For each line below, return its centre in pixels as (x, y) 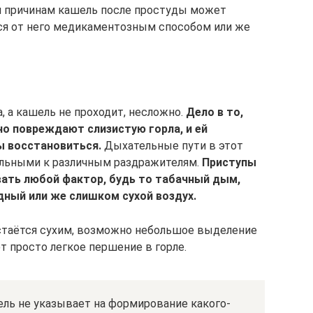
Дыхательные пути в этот (172, 146)
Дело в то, (214, 112)
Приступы (229, 162)
